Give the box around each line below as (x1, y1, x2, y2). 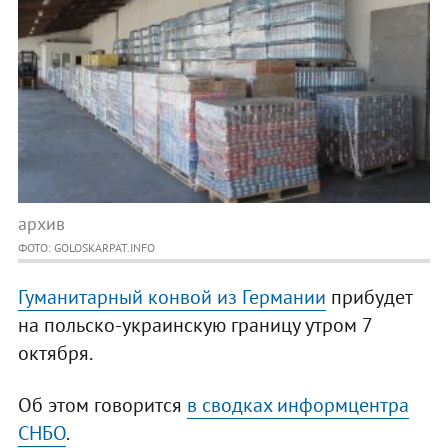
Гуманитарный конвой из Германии (17, 284, 326, 311)
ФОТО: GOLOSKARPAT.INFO (17, 240, 155, 256)
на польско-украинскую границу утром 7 (17, 312, 372, 339)
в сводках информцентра (186, 392, 409, 419)
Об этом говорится (17, 392, 187, 419)
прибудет (325, 284, 412, 311)
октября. (17, 340, 93, 367)
